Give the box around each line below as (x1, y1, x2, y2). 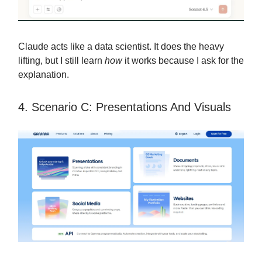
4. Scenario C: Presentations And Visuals (18, 100, 231, 113)
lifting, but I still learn (18, 55, 105, 65)
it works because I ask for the (122, 55, 244, 65)
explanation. (18, 69, 69, 80)
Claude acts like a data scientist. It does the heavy (18, 41, 224, 51)
